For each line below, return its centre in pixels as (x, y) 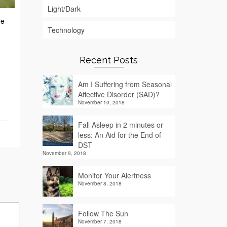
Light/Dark (64, 9)
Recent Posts (109, 60)
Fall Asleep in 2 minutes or (120, 125)
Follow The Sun (103, 213)
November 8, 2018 (100, 183)
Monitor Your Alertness (114, 175)
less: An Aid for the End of (119, 135)
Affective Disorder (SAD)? (119, 94)
